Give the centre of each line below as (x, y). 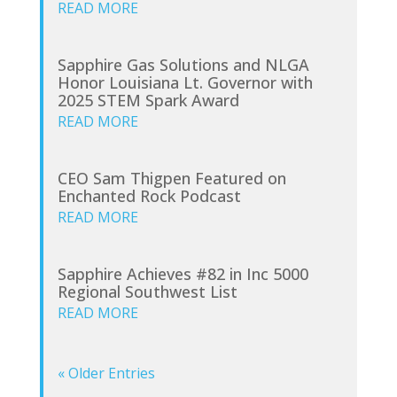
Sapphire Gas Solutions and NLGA (183, 64)
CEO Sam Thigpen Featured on (171, 178)
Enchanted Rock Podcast (149, 195)
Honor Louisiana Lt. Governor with (185, 82)
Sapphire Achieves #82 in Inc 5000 (183, 273)
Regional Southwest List (147, 291)
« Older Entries (106, 373)
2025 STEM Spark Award (148, 100)
